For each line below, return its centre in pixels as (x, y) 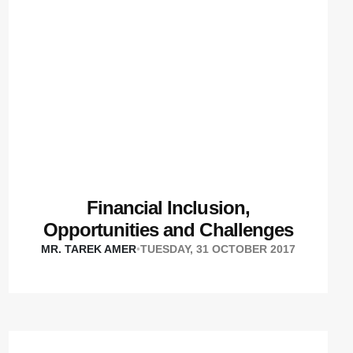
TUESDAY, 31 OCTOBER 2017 (217, 249)
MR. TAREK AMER (88, 249)
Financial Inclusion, (168, 208)
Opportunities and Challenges (168, 230)
